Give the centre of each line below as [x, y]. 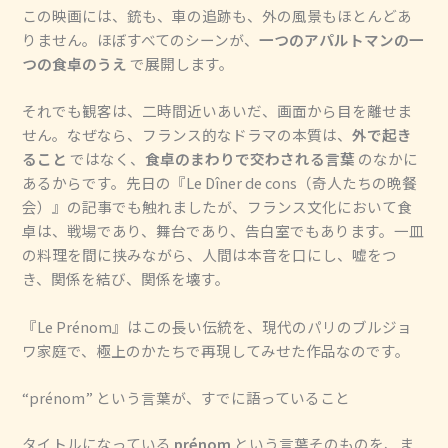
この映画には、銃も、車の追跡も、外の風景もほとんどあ [217, 16]
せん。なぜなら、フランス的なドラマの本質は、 [187, 135]
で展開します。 [181, 64]
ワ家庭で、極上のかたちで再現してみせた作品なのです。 [216, 350]
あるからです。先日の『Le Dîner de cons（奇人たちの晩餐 [220, 183]
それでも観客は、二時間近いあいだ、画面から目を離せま [217, 111]
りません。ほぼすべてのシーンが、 [141, 40]
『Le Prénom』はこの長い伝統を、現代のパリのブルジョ [217, 326]
